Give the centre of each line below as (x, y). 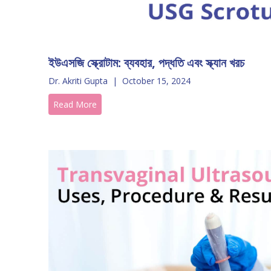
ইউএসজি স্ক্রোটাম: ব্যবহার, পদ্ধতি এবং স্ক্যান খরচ (146, 62)
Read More (75, 104)
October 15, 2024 (156, 80)
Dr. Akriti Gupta (78, 80)
